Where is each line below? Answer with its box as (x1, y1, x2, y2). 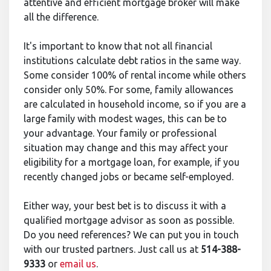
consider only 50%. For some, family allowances (24, 84, 233, 96)
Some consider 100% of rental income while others (24, 70, 246, 81)
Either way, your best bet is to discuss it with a (24, 200, 226, 212)
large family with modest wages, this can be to (24, 113, 227, 125)
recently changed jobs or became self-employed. (24, 171, 233, 183)
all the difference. (24, 11, 99, 23)
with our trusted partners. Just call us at (24, 244, 201, 255)
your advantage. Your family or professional (24, 128, 217, 139)
